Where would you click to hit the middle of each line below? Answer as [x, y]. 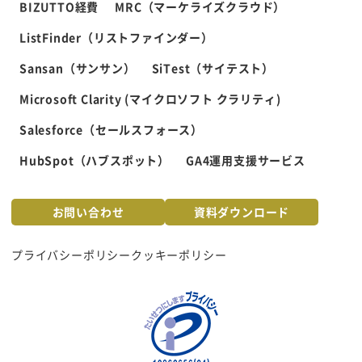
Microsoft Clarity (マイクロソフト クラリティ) [150, 99]
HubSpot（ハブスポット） [95, 160]
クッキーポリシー [179, 255]
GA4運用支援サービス [246, 160]
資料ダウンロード [242, 212]
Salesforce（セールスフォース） [112, 130]
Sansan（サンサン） [78, 68]
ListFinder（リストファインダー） [116, 38]
